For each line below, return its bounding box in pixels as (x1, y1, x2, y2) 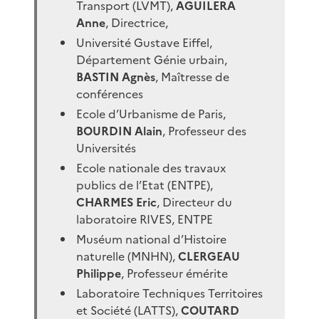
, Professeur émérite (121, 264, 229, 282)
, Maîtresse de (155, 68, 230, 85)
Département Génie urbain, (76, 51, 228, 68)
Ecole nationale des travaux (76, 159, 226, 177)
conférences (76, 85, 144, 103)
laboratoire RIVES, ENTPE (76, 210, 214, 228)
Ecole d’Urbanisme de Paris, (76, 105, 226, 122)
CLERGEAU (175, 247, 241, 265)
